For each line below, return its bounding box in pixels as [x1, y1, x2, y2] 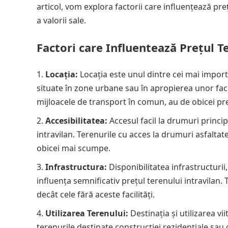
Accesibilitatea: [45, 115, 107, 126]
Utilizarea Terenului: [45, 208, 128, 219]
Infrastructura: [45, 161, 107, 173]
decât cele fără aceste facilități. [37, 189, 155, 200]
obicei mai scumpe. [37, 142, 110, 154]
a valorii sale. [37, 15, 86, 26]
